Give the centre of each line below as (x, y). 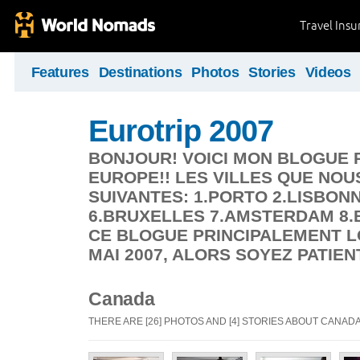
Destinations (140, 72)
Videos (328, 72)
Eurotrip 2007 (181, 131)
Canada (122, 299)
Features (60, 72)
